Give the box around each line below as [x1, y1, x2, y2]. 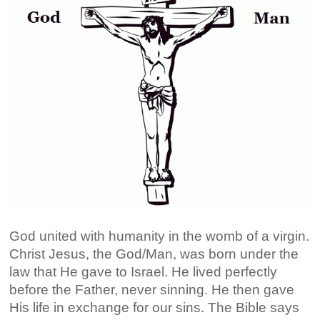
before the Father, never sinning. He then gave [9, 281, 295, 297]
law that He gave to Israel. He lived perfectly [9, 264, 278, 279]
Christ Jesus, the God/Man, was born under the [9, 246, 299, 261]
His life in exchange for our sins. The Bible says [9, 299, 300, 315]
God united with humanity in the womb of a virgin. [9, 228, 310, 244]
